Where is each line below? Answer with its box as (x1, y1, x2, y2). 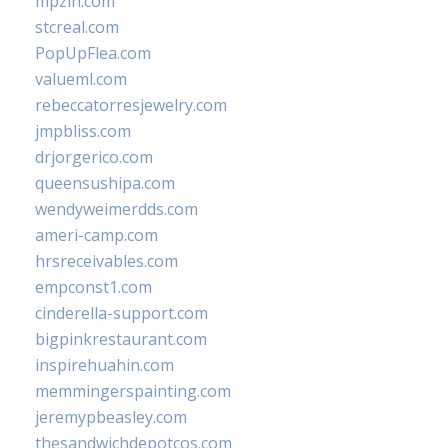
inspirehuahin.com (35, 354, 174, 376)
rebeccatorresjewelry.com (35, 94, 227, 116)
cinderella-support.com (35, 302, 208, 324)
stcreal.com (35, 16, 119, 38)
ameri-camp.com (35, 224, 158, 246)
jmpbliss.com (35, 120, 131, 142)
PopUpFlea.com (35, 42, 151, 64)
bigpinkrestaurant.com (35, 328, 207, 350)
